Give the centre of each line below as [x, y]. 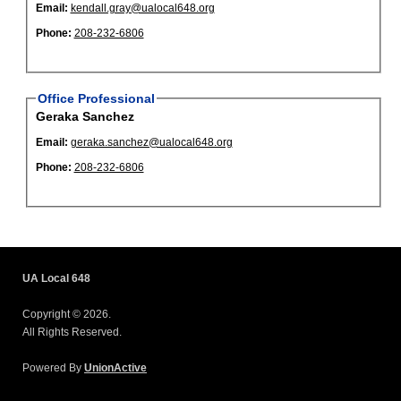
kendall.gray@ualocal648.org [142, 9]
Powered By [53, 368]
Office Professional [96, 98]
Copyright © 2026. [67, 314]
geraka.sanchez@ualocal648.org [151, 143]
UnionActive [115, 368]
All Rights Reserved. [72, 332]
